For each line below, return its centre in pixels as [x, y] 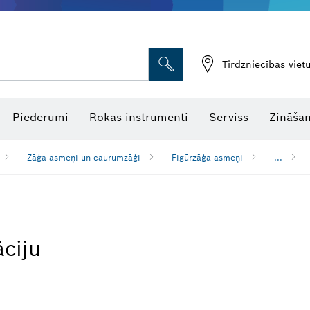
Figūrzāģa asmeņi [207, 157]
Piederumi [40, 117]
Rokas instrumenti [139, 117]
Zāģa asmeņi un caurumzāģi [84, 157]
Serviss [229, 117]
